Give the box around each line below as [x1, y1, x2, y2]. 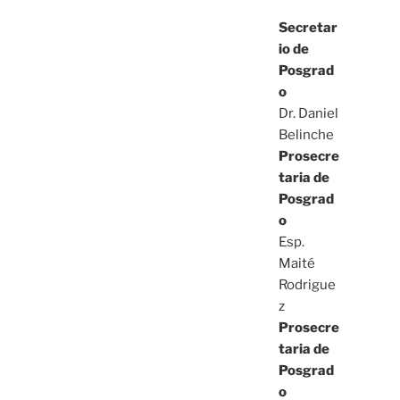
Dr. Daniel [278, 104, 338, 121]
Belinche [278, 126, 334, 143]
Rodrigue [278, 276, 336, 293]
